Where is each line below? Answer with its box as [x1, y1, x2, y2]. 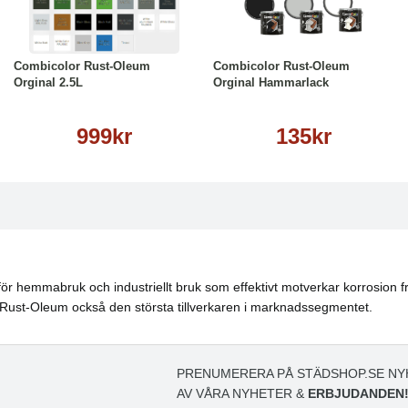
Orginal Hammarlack [213, 76, 329, 89]
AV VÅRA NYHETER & [177, 386, 309, 402]
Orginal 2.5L [14, 76, 83, 89]
